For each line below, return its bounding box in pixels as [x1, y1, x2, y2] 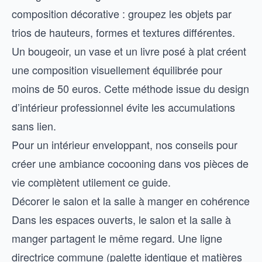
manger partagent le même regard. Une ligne [12, 230, 222, 246]
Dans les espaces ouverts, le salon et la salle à [12, 212, 231, 227]
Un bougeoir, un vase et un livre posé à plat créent [12, 43, 246, 58]
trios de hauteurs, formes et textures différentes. [12, 25, 235, 40]
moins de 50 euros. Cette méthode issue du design [12, 81, 249, 96]
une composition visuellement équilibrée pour [12, 62, 222, 77]
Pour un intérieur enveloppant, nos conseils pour [12, 137, 237, 152]
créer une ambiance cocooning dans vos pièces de [12, 156, 249, 171]
